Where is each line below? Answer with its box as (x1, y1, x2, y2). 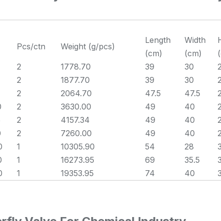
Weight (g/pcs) (61, 41, 115, 51)
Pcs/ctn (17, 41, 45, 51)
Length (145, 35, 171, 45)
